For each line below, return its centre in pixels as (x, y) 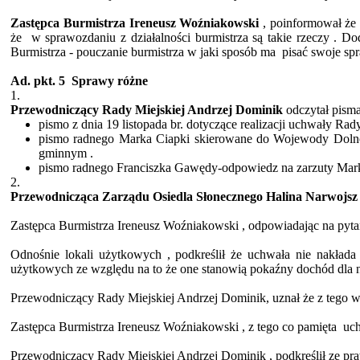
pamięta (319, 327)
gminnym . (66, 153)
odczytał (308, 110)
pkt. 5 (50, 81)
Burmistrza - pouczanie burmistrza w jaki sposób (136, 52)
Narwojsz (332, 197)
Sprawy (93, 81)
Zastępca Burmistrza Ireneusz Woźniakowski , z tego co (154, 327)
